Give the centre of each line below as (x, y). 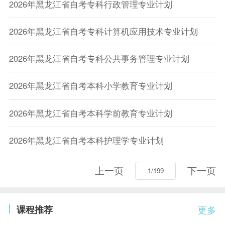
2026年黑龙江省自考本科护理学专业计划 (86, 140)
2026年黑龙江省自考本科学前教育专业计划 (90, 113)
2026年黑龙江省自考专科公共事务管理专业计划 (99, 59)
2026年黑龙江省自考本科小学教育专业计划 (90, 86)
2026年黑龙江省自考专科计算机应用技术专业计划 (103, 31)
